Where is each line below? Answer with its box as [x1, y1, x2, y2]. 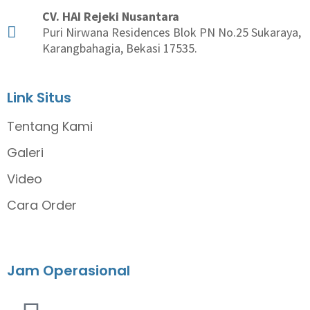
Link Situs [7, 88, 71, 108]
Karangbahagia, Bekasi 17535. [42, 40, 197, 57]
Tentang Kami [7, 118, 93, 136]
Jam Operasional [7, 261, 130, 281]
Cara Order [7, 197, 77, 215]
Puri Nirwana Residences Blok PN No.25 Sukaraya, [42, 24, 301, 41]
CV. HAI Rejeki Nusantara [42, 8, 179, 25]
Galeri [7, 144, 44, 162]
